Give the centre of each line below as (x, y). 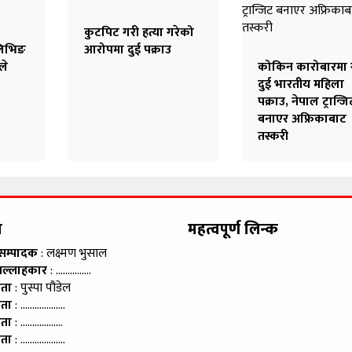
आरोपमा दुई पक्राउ (127, 49)
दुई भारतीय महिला (301, 84)
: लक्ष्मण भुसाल (72, 253)
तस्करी (273, 136)
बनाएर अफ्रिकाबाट (302, 119)
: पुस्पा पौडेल (41, 288)
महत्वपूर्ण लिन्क (233, 229)
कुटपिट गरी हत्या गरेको (139, 32)
